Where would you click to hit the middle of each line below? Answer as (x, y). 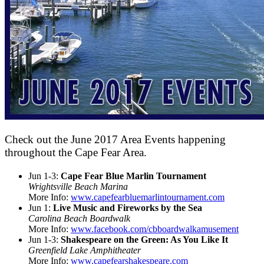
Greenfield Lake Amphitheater (85, 250)
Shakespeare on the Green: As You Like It (144, 239)
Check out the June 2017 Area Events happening (115, 140)
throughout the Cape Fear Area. (76, 153)
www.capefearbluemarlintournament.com (148, 197)
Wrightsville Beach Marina (78, 186)
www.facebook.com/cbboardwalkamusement (155, 229)
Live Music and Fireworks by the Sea (128, 207)
